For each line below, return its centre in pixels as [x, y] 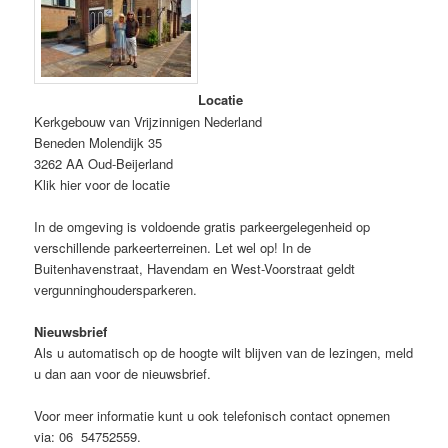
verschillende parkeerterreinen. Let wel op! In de [173, 247]
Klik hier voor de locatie [102, 184]
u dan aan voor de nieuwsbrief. [123, 373]
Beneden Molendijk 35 [98, 142]
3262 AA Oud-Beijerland [104, 163]
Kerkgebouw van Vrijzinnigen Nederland [148, 121]
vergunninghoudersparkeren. [116, 289]
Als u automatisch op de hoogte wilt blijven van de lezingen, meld [224, 352]
